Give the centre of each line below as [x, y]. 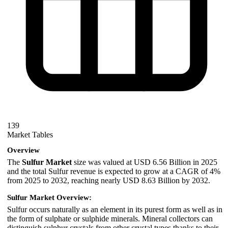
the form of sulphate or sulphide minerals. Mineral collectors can [110, 218]
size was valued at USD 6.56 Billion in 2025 [145, 162]
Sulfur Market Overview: [49, 197]
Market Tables [30, 135]
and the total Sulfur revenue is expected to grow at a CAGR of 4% [114, 171]
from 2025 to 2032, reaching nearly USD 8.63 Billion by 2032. [109, 180]
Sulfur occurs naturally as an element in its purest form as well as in [115, 209]
